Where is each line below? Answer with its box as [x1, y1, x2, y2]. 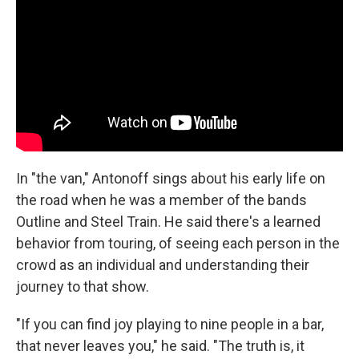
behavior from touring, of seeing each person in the [16, 234, 340, 252]
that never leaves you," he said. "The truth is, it [16, 337, 305, 354]
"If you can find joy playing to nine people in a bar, [16, 315, 324, 333]
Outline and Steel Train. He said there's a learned [16, 212, 321, 230]
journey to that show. [16, 277, 149, 295]
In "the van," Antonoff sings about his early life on [16, 169, 325, 187]
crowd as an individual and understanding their [16, 256, 309, 273]
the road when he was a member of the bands [16, 191, 307, 208]
